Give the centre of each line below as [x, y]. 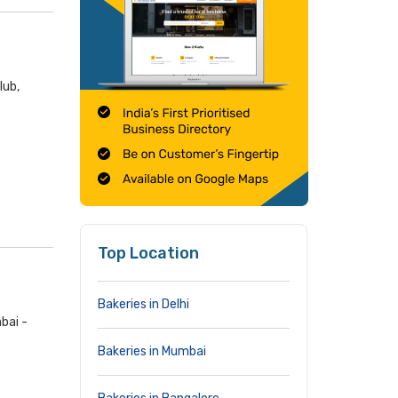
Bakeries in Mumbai [152, 351]
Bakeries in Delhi [143, 304]
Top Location [148, 253]
